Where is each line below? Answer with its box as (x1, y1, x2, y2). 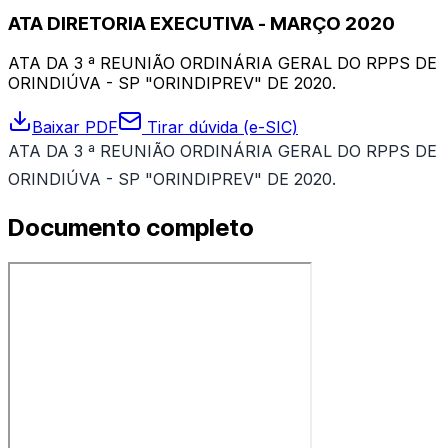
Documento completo (8, 213, 254, 243)
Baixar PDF (32, 117, 118, 138)
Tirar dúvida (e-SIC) (142, 117, 298, 138)
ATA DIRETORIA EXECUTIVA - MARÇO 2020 (8, 11, 395, 35)
